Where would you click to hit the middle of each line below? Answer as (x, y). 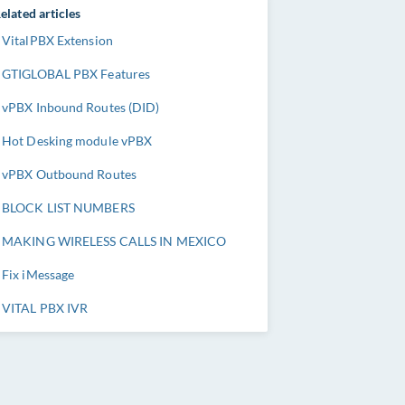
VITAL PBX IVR (45, 308)
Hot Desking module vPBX (77, 141)
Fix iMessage (38, 274)
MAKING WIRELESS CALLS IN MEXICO (114, 241)
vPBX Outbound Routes (69, 174)
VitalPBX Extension (57, 40)
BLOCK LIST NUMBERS (68, 207)
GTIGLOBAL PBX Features (76, 74)
